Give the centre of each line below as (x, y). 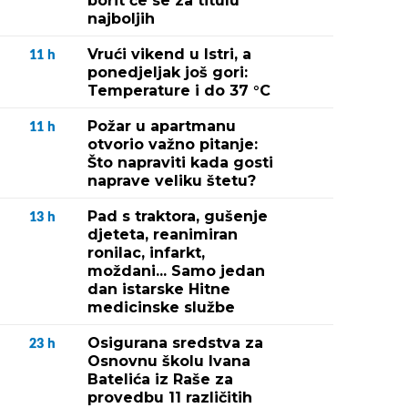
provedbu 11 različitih (170, 398)
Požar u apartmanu (162, 126)
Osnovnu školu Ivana (169, 361)
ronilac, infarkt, (146, 253)
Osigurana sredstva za (175, 343)
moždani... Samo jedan (176, 271)
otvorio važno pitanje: (173, 144)
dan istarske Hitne (159, 289)
